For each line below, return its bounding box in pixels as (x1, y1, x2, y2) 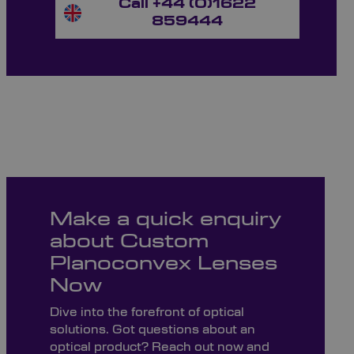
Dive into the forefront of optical (49, 306, 244, 319)
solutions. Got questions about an (49, 323, 255, 337)
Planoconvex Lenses (49, 255, 277, 273)
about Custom (49, 233, 209, 251)
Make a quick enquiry (49, 211, 281, 229)
